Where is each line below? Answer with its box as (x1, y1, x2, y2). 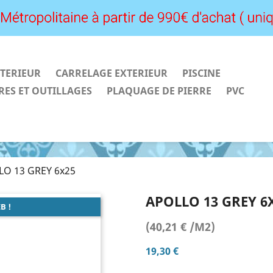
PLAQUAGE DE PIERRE (107, 84, 211, 97)
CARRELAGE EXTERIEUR (55, 66, 168, 80)
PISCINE (182, 66, 221, 80)
